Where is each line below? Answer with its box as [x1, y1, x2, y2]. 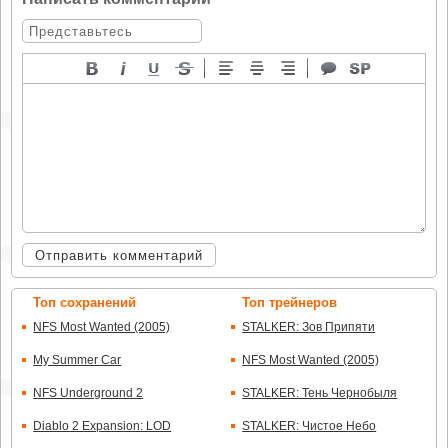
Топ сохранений [33, 295, 137, 311]
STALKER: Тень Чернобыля [242, 386, 398, 401]
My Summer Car [33, 353, 122, 368]
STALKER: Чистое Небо [242, 419, 377, 434]
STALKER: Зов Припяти [242, 320, 376, 335]
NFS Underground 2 [33, 386, 144, 401]
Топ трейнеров [242, 295, 338, 311]
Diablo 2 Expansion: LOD [33, 419, 172, 434]
